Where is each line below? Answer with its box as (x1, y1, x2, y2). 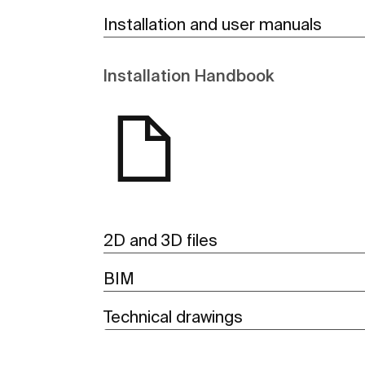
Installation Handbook (103, 66, 274, 86)
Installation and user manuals (103, 15, 322, 34)
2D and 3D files (103, 231, 218, 250)
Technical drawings (103, 307, 243, 327)
